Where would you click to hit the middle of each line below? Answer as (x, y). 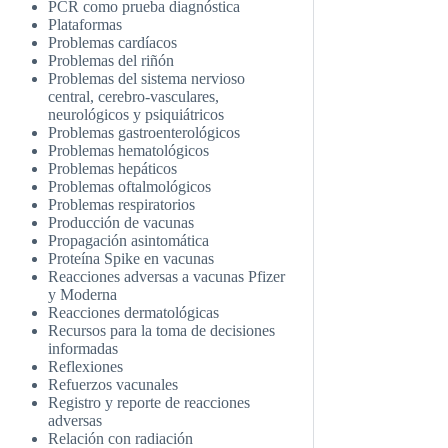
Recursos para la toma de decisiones (162, 330)
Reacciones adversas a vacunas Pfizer (167, 276)
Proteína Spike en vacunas (131, 258)
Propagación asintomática (129, 240)
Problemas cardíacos (113, 42)
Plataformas (85, 24)
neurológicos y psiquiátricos (136, 114)
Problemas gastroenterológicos (144, 132)
